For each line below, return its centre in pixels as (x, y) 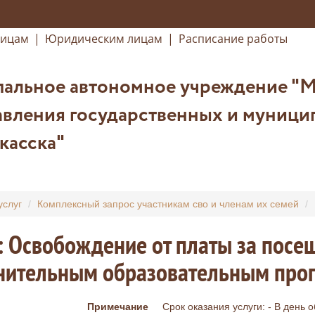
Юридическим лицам (104, 39)
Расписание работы (233, 39)
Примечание (117, 307)
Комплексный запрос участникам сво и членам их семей (168, 204)
